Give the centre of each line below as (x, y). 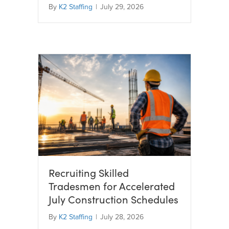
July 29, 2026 (122, 7)
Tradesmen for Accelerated (112, 186)
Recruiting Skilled (89, 172)
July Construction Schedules (113, 199)
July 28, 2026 (122, 216)
